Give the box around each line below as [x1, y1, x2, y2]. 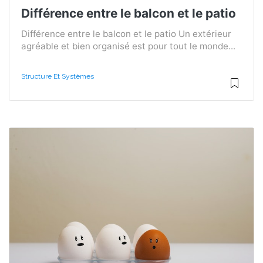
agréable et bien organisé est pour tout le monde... [21, 40, 235, 52]
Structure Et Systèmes [21, 72, 94, 80]
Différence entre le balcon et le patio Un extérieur [21, 28, 231, 39]
